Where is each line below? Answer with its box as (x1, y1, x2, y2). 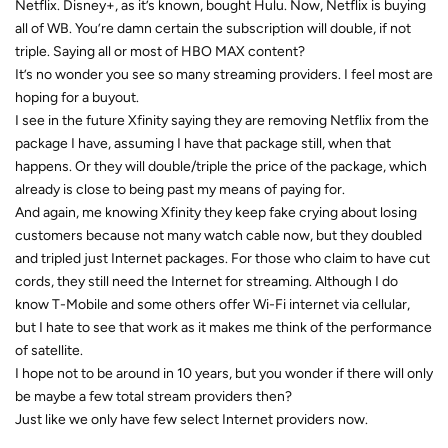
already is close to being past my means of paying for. (15, 180, 345, 198)
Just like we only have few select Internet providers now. (15, 410, 368, 428)
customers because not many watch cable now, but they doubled (15, 226, 422, 244)
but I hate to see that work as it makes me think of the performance (15, 318, 432, 336)
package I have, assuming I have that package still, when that (15, 134, 391, 152)
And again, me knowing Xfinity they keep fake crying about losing (15, 203, 417, 221)
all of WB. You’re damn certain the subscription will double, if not (15, 19, 411, 37)
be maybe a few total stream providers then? (15, 387, 292, 405)
